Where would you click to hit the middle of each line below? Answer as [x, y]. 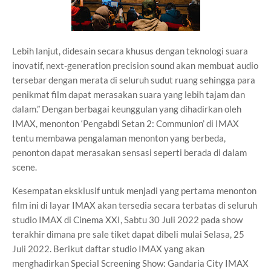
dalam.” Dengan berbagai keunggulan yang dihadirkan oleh [127, 109]
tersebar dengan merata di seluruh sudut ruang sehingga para [134, 80]
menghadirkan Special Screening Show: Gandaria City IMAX [130, 263]
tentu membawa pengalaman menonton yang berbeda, [119, 138]
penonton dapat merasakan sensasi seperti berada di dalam [129, 152]
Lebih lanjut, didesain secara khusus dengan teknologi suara [130, 51]
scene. [24, 167]
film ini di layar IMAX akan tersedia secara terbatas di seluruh [135, 205]
